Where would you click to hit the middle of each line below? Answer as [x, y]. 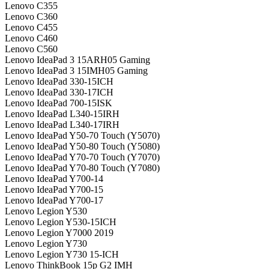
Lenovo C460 [31, 38]
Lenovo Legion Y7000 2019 [59, 233]
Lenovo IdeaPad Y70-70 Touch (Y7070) [82, 157]
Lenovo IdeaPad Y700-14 [54, 179]
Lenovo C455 [31, 28]
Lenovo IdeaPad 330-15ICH [59, 82]
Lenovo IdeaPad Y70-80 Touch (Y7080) [82, 168]
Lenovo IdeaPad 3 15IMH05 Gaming [76, 71]
